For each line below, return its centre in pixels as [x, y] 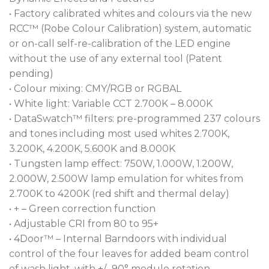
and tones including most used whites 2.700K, [119, 133]
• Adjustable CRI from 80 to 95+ [84, 223]
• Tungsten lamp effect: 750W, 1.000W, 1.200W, [121, 163]
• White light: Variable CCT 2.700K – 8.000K [111, 103]
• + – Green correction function [82, 208]
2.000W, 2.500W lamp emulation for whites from [126, 178]
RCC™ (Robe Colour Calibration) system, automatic [130, 28]
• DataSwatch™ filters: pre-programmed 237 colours [134, 118]
